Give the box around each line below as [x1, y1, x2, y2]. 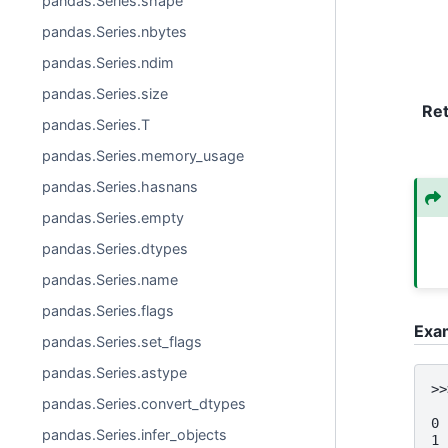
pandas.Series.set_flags [42, 333, 203, 350]
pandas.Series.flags [42, 302, 175, 319]
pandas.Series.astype [42, 364, 188, 381]
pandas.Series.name [42, 271, 179, 288]
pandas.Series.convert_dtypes [42, 395, 247, 412]
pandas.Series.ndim [42, 54, 175, 71]
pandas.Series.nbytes [42, 23, 188, 40]
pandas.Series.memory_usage [42, 147, 245, 164]
